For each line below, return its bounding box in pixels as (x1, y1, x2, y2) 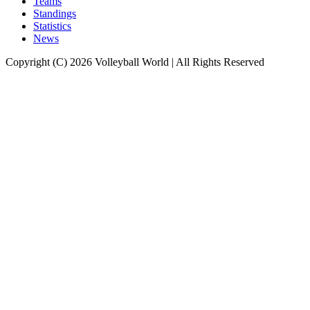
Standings (33, 7, 76, 19)
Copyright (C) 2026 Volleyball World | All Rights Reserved (6, 55, 264, 68)
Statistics (33, 19, 71, 32)
